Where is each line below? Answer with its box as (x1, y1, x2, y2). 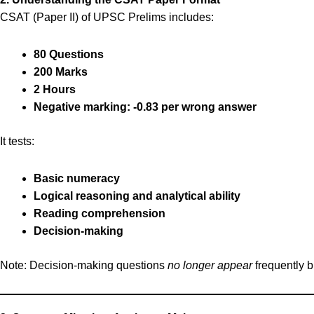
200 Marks (34, 66, 88, 78)
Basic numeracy (34, 172, 120, 184)
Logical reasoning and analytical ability (34, 190, 240, 202)
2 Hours (34, 83, 76, 95)
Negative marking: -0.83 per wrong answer (34, 101, 257, 113)
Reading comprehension (34, 207, 165, 219)
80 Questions (34, 48, 104, 60)
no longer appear (168, 259, 252, 271)
